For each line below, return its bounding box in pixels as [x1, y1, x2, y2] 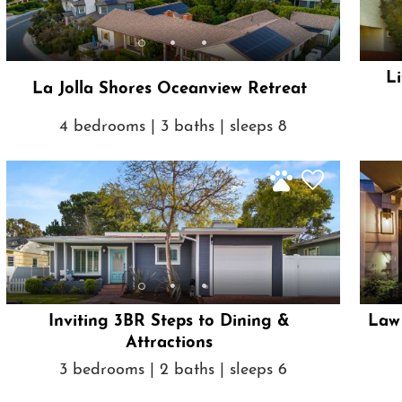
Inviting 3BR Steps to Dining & [48, 313, 291, 331]
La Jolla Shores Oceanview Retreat [31, 81, 307, 99]
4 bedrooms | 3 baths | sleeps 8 [59, 118, 287, 135]
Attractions [126, 335, 214, 353]
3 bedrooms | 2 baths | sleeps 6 [58, 361, 287, 379]
